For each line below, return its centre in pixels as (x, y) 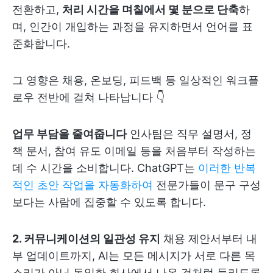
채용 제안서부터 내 (209, 239)
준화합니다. (41, 44)
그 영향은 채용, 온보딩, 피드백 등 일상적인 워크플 (136, 80)
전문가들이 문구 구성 (207, 185)
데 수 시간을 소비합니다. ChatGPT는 (105, 168)
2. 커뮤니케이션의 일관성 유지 (86, 239)
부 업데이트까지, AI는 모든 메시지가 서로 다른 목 (134, 256)
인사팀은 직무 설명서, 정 (189, 134)
